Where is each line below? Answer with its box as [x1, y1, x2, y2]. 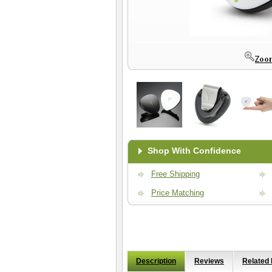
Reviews [194, 257, 224, 265]
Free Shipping [151, 169, 200, 178]
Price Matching [151, 188, 204, 197]
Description [136, 257, 176, 265]
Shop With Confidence [148, 146, 241, 155]
